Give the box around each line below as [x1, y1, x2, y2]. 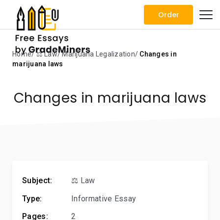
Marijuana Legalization [62, 50, 135, 58]
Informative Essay [71, 194, 137, 203]
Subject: [22, 176, 53, 185]
